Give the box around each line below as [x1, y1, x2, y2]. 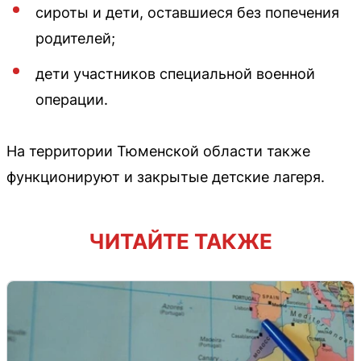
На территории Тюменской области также [6, 143, 310, 160]
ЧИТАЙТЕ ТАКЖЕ [89, 229, 272, 255]
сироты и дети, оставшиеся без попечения [35, 4, 339, 22]
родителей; [35, 30, 115, 48]
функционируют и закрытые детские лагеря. [6, 168, 325, 186]
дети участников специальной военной [35, 65, 315, 83]
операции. [35, 91, 108, 109]
